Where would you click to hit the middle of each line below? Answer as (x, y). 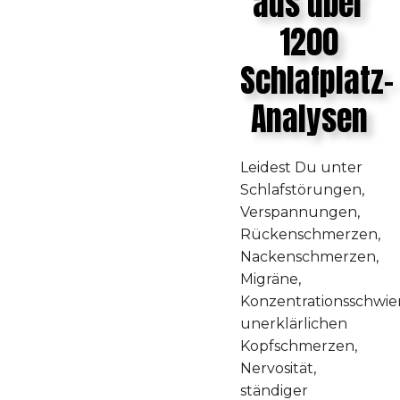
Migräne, (271, 279)
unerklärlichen (294, 324)
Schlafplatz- (317, 81)
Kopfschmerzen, (299, 346)
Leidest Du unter (301, 168)
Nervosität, (278, 369)
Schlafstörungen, (302, 190)
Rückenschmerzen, (310, 235)
